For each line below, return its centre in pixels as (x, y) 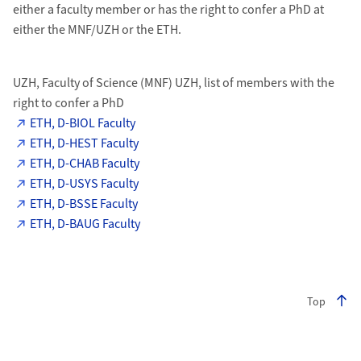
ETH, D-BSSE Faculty (84, 204)
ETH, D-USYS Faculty (85, 184)
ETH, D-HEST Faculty (85, 143)
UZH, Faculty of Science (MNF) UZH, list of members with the (173, 83)
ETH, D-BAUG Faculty (85, 224)
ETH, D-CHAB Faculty (85, 164)
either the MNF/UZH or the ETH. (97, 30)
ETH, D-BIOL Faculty (83, 123)
